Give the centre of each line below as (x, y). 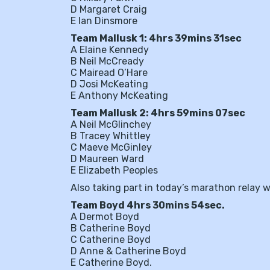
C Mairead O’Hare (109, 73)
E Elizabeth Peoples (114, 170)
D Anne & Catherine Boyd (128, 251)
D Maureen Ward (107, 159)
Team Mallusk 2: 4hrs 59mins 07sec (158, 113)
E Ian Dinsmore (104, 21)
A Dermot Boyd (105, 217)
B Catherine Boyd (111, 228)
